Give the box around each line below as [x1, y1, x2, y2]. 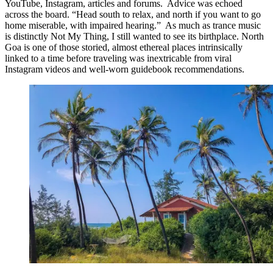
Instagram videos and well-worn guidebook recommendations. [5, 64, 244, 75]
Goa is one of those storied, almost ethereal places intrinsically [5, 42, 243, 53]
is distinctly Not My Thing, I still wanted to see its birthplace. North [5, 31, 264, 42]
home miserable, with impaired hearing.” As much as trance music [5, 20, 261, 31]
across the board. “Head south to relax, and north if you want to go [5, 9, 261, 20]
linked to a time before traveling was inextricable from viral [5, 53, 232, 64]
